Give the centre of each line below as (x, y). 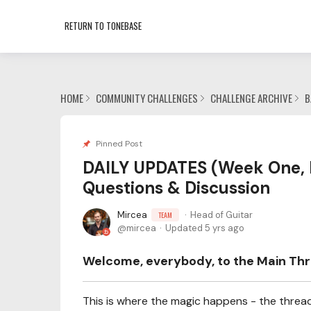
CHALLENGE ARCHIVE (251, 98)
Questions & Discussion (176, 188)
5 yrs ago (225, 228)
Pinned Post (119, 144)
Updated (185, 228)
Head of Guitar (221, 215)
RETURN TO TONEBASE (103, 26)
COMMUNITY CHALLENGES (147, 98)
